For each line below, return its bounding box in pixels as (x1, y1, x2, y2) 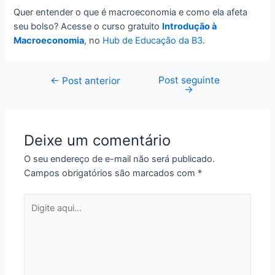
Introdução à (162, 20, 217, 32)
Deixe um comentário (24, 131, 171, 150)
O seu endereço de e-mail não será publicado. (24, 153, 215, 165)
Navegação (34, 75, 82, 87)
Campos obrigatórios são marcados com (24, 168, 198, 179)
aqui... (23, 209, 48, 220)
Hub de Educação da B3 (103, 34, 203, 46)
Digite (23, 195, 47, 206)
